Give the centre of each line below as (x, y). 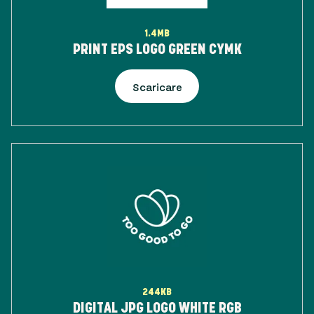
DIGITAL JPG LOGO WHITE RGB (157, 308)
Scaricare (157, 86)
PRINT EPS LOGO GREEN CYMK (157, 49)
